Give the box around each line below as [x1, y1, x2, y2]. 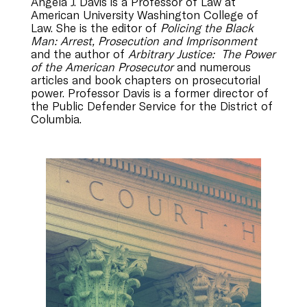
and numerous [173, 60, 251, 75]
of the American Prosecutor [30, 60, 173, 75]
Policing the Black [160, 21, 254, 36]
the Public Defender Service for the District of [30, 99, 273, 114]
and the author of [30, 47, 128, 62]
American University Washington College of [30, 8, 258, 23]
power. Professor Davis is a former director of [30, 86, 269, 101]
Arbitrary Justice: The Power [127, 47, 275, 62]
